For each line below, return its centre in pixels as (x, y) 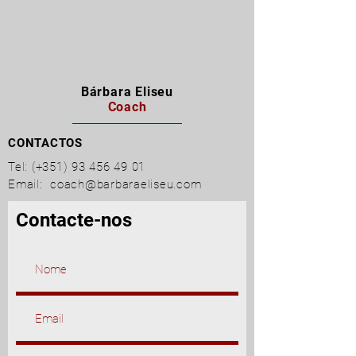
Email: (29, 184)
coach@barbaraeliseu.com (126, 184)
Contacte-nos (74, 220)
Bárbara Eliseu (127, 92)
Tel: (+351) (40, 167)
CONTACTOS (45, 143)
